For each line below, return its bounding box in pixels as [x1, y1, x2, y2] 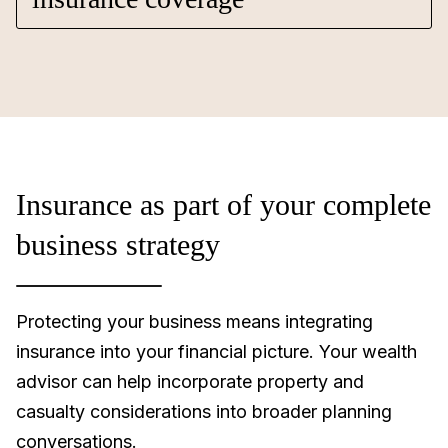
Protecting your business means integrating [16, 311, 373, 332]
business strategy [16, 228, 228, 261]
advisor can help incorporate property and [16, 371, 364, 392]
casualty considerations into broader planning [16, 401, 392, 422]
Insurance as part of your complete [16, 188, 431, 221]
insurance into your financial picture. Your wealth [16, 341, 417, 362]
